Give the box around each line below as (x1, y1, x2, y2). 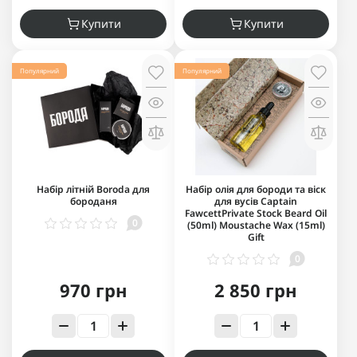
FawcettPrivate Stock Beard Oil (185, 206, 327, 221)
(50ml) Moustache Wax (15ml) (186, 218, 325, 233)
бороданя (69, 194, 117, 209)
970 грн (59, 278, 127, 303)
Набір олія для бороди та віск (186, 182, 326, 197)
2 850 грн (214, 278, 297, 303)
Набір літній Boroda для (37, 182, 150, 197)
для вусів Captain (214, 194, 297, 209)
